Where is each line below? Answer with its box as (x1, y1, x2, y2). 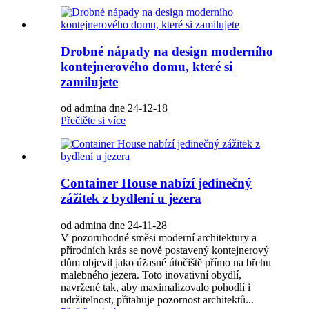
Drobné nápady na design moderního (61, 43, 273, 59)
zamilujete (61, 74, 118, 89)
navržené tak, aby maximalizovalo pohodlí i (61, 281, 250, 293)
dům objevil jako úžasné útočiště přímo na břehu (61, 256, 271, 268)
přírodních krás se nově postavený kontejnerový (61, 243, 269, 256)
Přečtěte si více (61, 114, 126, 127)
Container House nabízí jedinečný (61, 176, 252, 190)
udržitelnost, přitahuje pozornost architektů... (61, 293, 254, 306)
